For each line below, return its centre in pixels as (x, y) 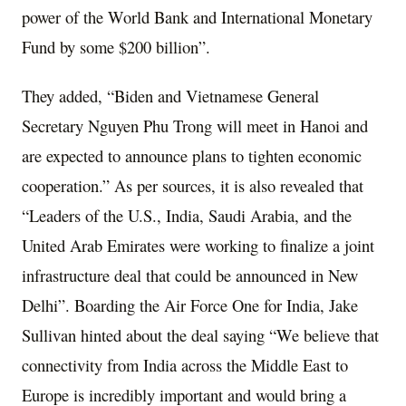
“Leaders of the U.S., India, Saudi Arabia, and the (187, 215)
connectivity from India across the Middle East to (185, 364)
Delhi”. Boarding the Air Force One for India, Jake (190, 304)
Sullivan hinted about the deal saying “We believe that (200, 334)
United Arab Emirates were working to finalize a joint (198, 245)
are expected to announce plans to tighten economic (192, 155)
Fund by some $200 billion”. (116, 47)
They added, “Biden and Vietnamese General (170, 95)
